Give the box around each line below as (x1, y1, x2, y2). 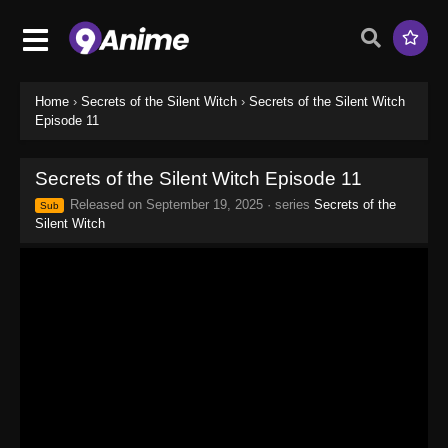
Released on (66, 196, 146, 212)
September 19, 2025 (146, 196, 263, 212)
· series (263, 196, 314, 212)
